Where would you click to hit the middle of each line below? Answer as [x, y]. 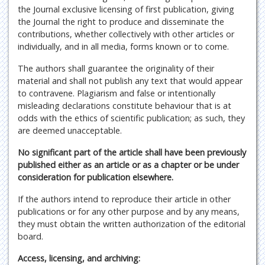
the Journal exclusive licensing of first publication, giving [126, 9]
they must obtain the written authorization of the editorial [132, 224]
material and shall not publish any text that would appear [130, 81]
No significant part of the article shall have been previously [132, 152]
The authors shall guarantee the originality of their [116, 68]
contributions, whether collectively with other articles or [126, 34]
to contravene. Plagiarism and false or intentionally [117, 93]
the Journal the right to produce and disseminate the [121, 22]
